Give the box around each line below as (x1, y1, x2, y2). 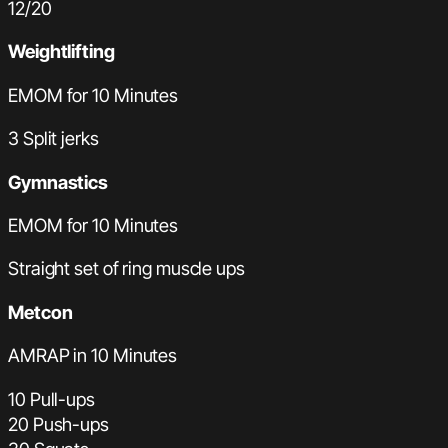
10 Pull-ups (8, 387, 95, 410)
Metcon (8, 300, 73, 323)
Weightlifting (8, 40, 115, 63)
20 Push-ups (8, 412, 109, 435)
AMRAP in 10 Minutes (8, 344, 178, 367)
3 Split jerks (8, 127, 99, 150)
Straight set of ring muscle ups (8, 257, 245, 280)
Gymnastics (8, 170, 108, 193)
